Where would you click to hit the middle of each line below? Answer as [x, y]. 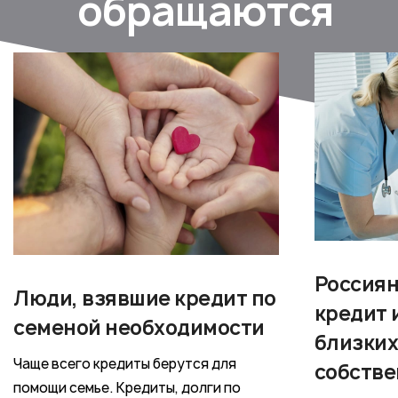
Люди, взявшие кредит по [145, 298]
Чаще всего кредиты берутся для [125, 363]
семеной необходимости [139, 327]
